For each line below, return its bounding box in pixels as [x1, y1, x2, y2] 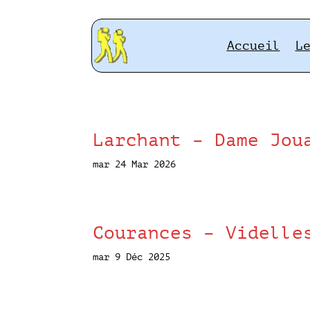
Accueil [226, 38, 280, 53]
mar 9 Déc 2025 [93, 251, 171, 262]
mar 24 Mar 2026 [93, 158, 176, 170]
